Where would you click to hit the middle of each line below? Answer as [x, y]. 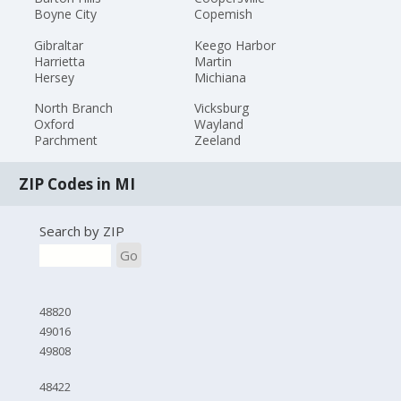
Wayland [218, 124]
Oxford [55, 124]
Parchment [66, 141]
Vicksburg [221, 108]
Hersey [55, 77]
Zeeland [217, 141]
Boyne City [66, 13]
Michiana [220, 77]
